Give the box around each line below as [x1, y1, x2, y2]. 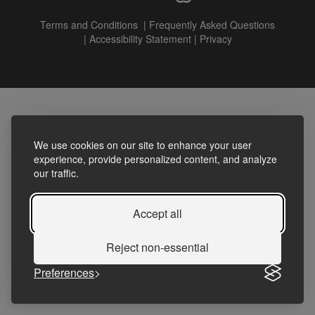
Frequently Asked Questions [149, 17, 275, 32]
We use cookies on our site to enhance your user [34, 138, 252, 152]
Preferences [34, 264, 94, 281]
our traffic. [34, 166, 79, 180]
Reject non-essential [106, 239, 209, 255]
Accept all [133, 205, 182, 221]
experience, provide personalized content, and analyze [34, 152, 277, 166]
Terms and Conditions [40, 17, 138, 32]
